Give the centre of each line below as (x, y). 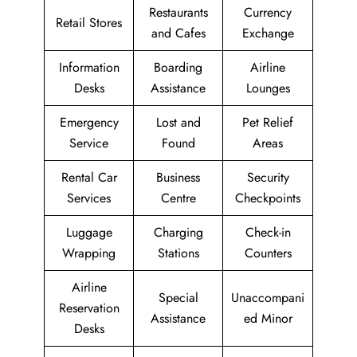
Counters (268, 253)
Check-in (268, 233)
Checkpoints (268, 198)
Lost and (178, 123)
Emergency (89, 123)
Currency (268, 13)
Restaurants (178, 13)
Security (268, 178)
